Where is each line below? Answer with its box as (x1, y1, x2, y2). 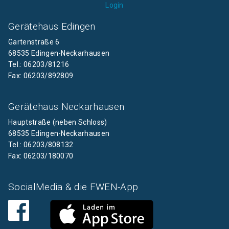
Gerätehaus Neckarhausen (8, 100, 125, 112)
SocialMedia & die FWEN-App (8, 180, 139, 193)
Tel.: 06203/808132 (8, 140, 74, 149)
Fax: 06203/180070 (8, 151, 74, 160)
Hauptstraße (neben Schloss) (8, 118, 107, 126)
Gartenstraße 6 (8, 37, 60, 46)
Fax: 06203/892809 (8, 71, 74, 80)
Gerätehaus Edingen (8, 20, 96, 32)
